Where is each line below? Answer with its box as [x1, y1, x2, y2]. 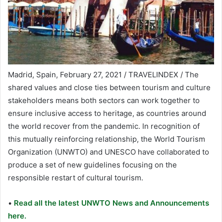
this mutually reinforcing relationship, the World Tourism [8, 134, 205, 144]
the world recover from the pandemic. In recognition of [8, 121, 200, 131]
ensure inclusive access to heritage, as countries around [8, 108, 206, 118]
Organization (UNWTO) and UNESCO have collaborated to [8, 147, 209, 157]
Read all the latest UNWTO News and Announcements [12, 198, 209, 208]
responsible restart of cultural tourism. [8, 172, 143, 182]
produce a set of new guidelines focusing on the [8, 160, 177, 169]
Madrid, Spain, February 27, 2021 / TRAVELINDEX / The [8, 69, 199, 79]
